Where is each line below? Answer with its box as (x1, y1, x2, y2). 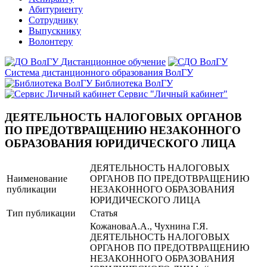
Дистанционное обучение (61, 57, 166, 67)
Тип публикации (7, 208, 76, 219)
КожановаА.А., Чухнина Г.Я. (90, 221, 208, 232)
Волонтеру (29, 36, 73, 46)
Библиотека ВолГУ (95, 78, 173, 88)
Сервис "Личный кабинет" (118, 89, 228, 99)
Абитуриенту (29, 4, 83, 14)
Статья (90, 208, 117, 219)
